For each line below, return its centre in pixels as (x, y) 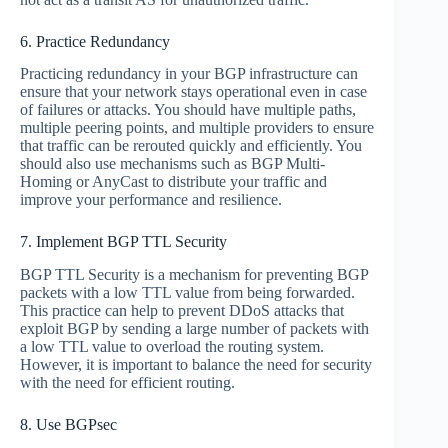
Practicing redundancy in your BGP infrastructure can (189, 74)
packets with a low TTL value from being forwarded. (187, 293)
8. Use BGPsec (68, 425)
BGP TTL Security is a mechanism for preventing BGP (194, 275)
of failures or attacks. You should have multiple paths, (188, 110)
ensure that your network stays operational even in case (193, 92)
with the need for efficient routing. (127, 383)
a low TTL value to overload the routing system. (172, 347)
